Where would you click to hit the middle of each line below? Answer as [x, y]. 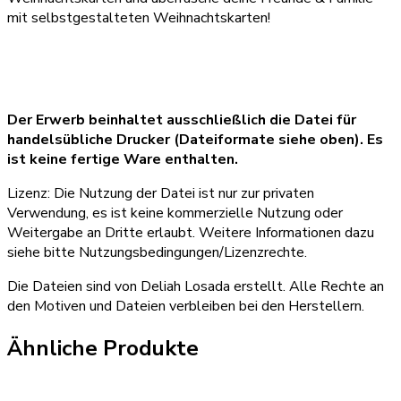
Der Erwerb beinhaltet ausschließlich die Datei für [182, 119]
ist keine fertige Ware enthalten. [123, 159]
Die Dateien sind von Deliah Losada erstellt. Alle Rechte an [196, 286]
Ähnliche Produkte [103, 348]
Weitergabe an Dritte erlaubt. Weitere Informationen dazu [191, 232]
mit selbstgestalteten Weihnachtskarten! [139, 17]
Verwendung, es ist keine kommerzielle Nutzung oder [175, 213]
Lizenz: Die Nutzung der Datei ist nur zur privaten [161, 193]
